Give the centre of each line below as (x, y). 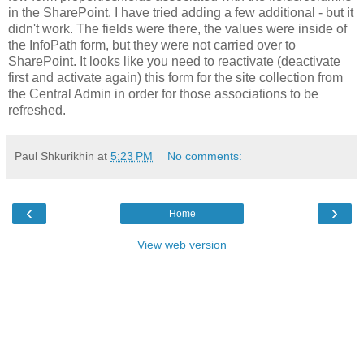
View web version (182, 244)
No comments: (205, 156)
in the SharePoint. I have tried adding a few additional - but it (181, 12)
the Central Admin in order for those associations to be (163, 93)
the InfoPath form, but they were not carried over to (152, 45)
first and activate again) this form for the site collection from (175, 77)
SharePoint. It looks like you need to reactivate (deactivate (174, 61)
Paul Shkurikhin (54, 156)
